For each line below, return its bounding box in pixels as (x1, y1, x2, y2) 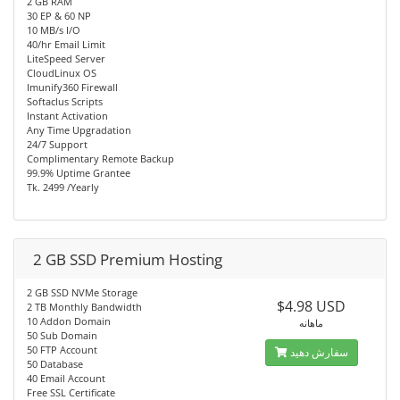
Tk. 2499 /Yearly (27, 180, 99, 194)
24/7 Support (27, 137, 87, 151)
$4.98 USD (277, 296, 346, 316)
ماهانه (299, 316, 324, 329)
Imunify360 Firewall (27, 80, 118, 94)
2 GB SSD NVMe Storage (27, 286, 137, 299)
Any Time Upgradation (27, 123, 131, 137)
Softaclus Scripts (27, 95, 103, 108)
